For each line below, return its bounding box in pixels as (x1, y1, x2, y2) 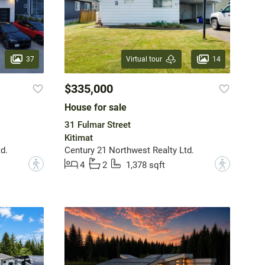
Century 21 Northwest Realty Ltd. (64, 145, 194, 156)
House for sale (64, 102, 127, 114)
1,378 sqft (125, 160, 165, 171)
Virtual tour (125, 55, 162, 64)
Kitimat (64, 132, 93, 144)
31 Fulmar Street (64, 119, 131, 131)
